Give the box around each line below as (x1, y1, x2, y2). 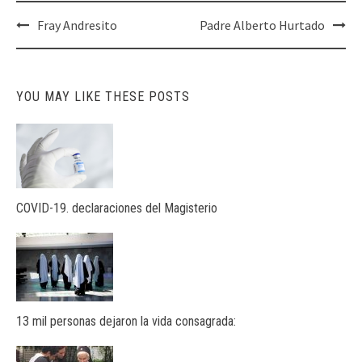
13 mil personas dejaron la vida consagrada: (16, 313, 236, 329)
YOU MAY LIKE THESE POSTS (16, 89, 190, 104)
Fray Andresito (37, 17, 117, 33)
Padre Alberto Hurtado (200, 17, 325, 33)
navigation (15, 35, 95, 57)
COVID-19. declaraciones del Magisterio (16, 200, 217, 216)
